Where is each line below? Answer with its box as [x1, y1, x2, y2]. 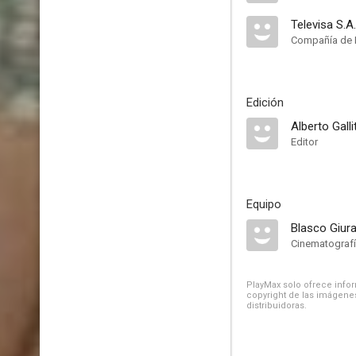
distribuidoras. [246, 300, 307, 311]
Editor [291, 136, 318, 148]
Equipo [246, 197, 281, 211]
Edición [246, 95, 284, 110]
